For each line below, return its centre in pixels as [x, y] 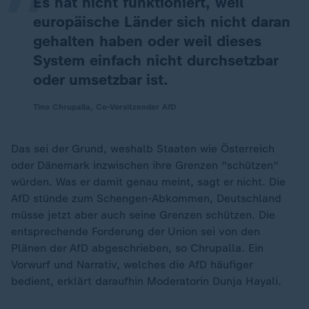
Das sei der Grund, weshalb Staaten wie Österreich [143, 149]
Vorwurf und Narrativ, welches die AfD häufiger [132, 265]
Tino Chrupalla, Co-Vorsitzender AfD [104, 107]
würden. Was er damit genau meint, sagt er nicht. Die [148, 182]
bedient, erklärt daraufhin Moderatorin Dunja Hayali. [146, 281]
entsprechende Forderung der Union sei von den [136, 231]
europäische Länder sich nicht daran [162, 22]
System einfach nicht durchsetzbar [156, 60]
